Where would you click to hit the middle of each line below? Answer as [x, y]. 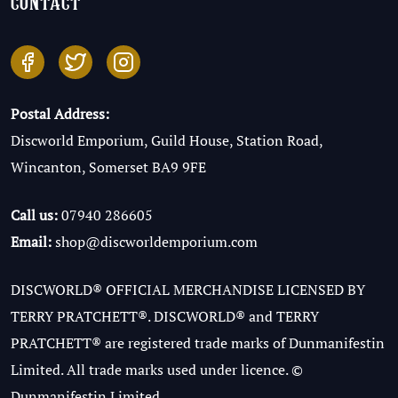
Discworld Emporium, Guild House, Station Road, [167, 141]
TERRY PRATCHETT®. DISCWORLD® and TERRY [165, 317]
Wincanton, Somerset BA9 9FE [108, 167]
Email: [31, 242]
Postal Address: [60, 114]
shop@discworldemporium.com [156, 242]
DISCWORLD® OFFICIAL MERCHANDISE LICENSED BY [188, 290]
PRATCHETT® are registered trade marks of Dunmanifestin [198, 343]
